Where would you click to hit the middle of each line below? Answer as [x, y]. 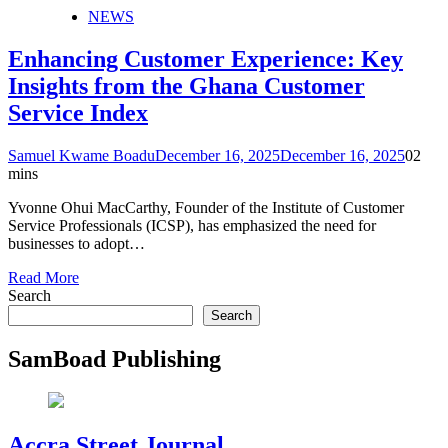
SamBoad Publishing [114, 358]
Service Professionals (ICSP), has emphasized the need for [192, 225]
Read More [43, 277]
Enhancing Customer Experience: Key [205, 58]
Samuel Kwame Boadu [81, 155]
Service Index [78, 112]
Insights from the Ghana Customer [186, 85]
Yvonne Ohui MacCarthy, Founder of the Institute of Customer [206, 207]
